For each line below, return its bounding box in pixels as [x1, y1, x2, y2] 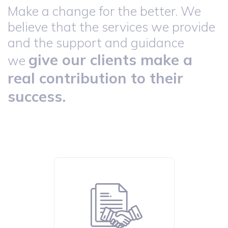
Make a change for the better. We [8, 3, 201, 19]
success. [8, 87, 66, 105]
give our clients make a [28, 50, 192, 69]
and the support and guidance [8, 34, 184, 50]
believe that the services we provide [8, 18, 215, 35]
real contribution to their [8, 68, 183, 87]
